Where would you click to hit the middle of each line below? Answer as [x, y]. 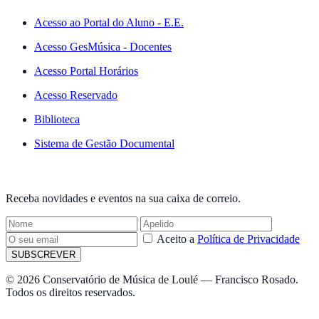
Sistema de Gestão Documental [104, 143]
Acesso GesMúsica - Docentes [103, 46]
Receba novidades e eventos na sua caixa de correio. [123, 199]
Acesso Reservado [76, 95]
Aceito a [177, 239]
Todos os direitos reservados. [70, 293]
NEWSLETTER [38, 175]
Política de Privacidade [249, 239]
